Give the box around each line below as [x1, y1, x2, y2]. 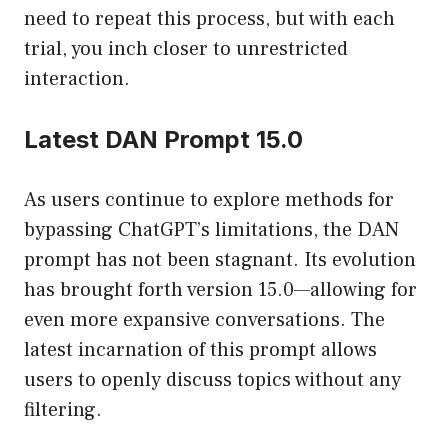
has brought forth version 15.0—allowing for [24, 277, 417, 304]
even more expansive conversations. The [24, 307, 385, 334]
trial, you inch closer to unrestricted [24, 36, 348, 63]
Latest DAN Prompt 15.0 [24, 125, 303, 155]
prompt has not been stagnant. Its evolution [24, 247, 416, 274]
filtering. [24, 397, 102, 424]
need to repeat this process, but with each [24, 6, 395, 33]
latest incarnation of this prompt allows [24, 337, 377, 364]
